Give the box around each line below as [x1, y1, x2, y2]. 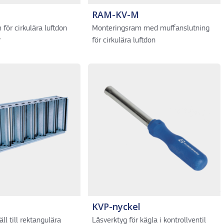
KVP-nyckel [91, 200, 140, 212]
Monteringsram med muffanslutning [91, 24, 209, 32]
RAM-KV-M [91, 8, 139, 20]
